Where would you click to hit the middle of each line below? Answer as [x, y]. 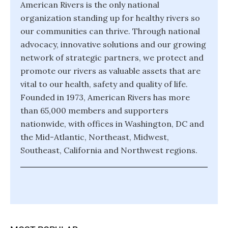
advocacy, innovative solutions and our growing [113, 44]
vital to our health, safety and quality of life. [104, 84]
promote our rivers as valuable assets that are [110, 71]
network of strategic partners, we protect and [112, 58]
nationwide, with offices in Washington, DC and [112, 124]
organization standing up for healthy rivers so [110, 18]
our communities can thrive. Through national [110, 31]
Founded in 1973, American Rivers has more [105, 97]
